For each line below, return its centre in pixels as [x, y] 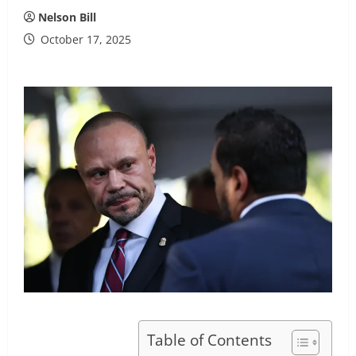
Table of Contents [209, 339]
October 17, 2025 [84, 39]
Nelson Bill [67, 17]
